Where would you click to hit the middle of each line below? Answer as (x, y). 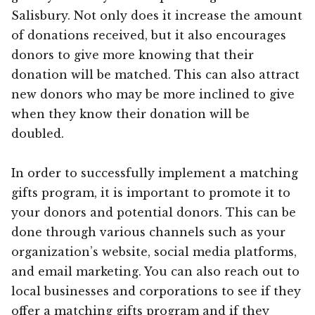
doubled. (38, 133)
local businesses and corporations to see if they (156, 291)
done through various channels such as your (148, 232)
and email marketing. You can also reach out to (155, 271)
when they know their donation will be (130, 114)
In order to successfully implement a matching (155, 173)
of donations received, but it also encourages (149, 35)
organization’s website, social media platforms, (154, 251)
